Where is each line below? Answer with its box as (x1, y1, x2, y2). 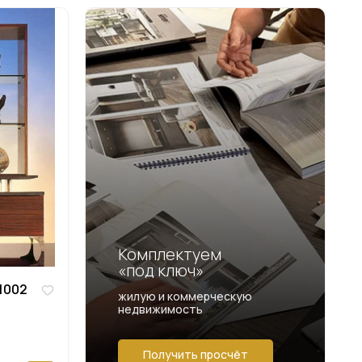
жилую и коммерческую (117, 288, 252, 304)
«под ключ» (117, 259, 204, 281)
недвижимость (117, 301, 203, 317)
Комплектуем (117, 242, 221, 265)
